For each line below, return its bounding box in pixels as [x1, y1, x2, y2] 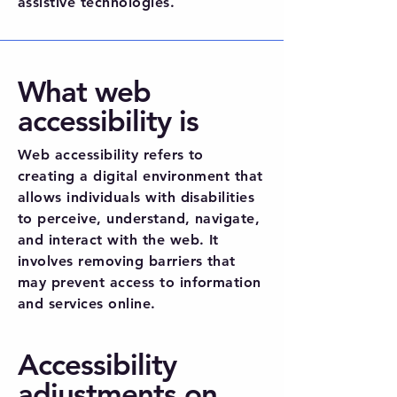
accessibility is [18, 103, 199, 139]
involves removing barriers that [18, 253, 236, 270]
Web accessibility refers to [18, 146, 204, 164]
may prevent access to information [18, 274, 261, 292]
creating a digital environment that [18, 167, 263, 185]
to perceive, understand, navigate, [18, 210, 261, 228]
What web [18, 74, 152, 110]
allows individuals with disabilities [18, 189, 255, 206]
